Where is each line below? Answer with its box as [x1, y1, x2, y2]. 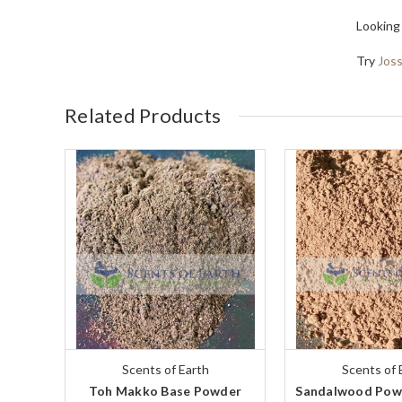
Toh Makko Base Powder [88, 383, 242, 399]
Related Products [65, 103, 221, 128]
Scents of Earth [121, 362, 209, 378]
